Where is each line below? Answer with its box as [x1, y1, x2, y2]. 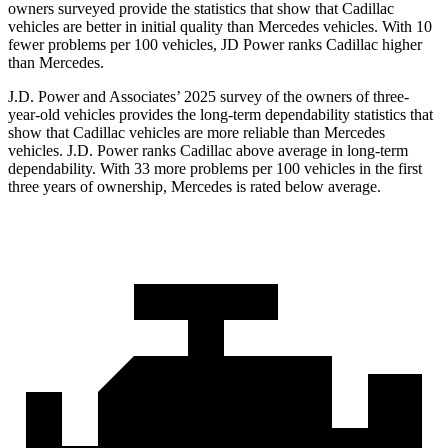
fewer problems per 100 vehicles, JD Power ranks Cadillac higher [8, 36, 422, 54]
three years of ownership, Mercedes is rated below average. [8, 178, 381, 196]
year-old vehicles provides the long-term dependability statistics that [8, 106, 433, 124]
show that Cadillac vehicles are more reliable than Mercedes [8, 124, 385, 142]
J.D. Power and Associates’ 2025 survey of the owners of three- [8, 88, 409, 106]
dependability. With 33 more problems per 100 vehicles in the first [8, 160, 422, 178]
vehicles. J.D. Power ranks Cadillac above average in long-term [8, 142, 408, 160]
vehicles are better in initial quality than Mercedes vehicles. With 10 [8, 18, 432, 36]
